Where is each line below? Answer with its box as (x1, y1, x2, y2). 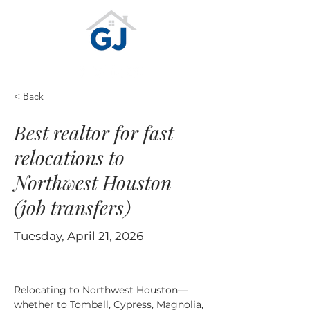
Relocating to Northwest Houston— (14, 284, 188, 296)
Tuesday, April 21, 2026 (14, 229, 143, 243)
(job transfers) (14, 194, 131, 220)
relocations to (14, 145, 125, 170)
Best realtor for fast (14, 120, 174, 145)
